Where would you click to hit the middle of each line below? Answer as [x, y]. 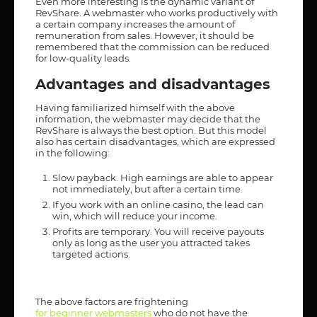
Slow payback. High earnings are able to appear [163, 177]
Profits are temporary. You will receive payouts [158, 231]
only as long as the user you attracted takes [151, 242]
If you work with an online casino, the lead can [158, 204]
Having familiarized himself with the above [135, 107]
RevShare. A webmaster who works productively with [157, 12]
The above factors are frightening [112, 301]
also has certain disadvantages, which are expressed [155, 141]
